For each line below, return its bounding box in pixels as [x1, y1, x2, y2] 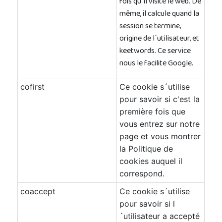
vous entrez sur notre [119, 119, 200, 129]
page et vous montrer [119, 131, 201, 141]
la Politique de [119, 144, 173, 154]
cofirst [20, 82, 45, 92]
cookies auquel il [119, 156, 182, 166]
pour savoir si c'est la [119, 94, 200, 104]
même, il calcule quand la [119, 6, 199, 22]
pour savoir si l [119, 199, 175, 209]
